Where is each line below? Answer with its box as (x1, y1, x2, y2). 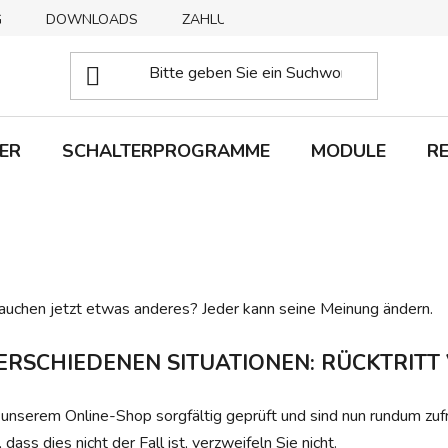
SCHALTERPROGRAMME (62, 139, 270, 163)
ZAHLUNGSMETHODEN (182, 9, 333, 29)
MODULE (311, 139, 386, 163)
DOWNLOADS (46, 9, 138, 29)
